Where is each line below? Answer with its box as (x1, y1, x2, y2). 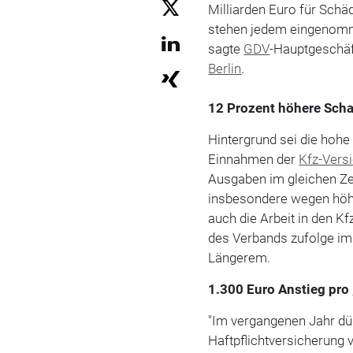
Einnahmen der (208, 150, 299, 167)
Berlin (208, 60, 242, 76)
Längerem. (208, 249, 271, 266)
